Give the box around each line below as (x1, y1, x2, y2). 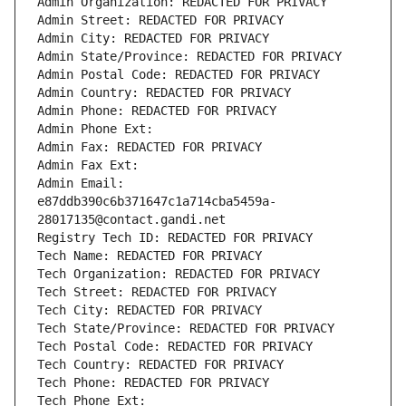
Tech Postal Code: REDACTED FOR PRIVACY (37, 339, 313, 354)
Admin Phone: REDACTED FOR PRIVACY (37, 103, 276, 119)
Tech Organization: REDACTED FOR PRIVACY (37, 266, 320, 282)
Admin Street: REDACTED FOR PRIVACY (37, 13, 284, 28)
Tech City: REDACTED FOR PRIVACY (37, 303, 262, 318)
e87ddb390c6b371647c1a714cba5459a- (37, 194, 276, 209)
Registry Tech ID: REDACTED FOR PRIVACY (37, 230, 313, 246)
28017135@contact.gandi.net (37, 212, 226, 227)
